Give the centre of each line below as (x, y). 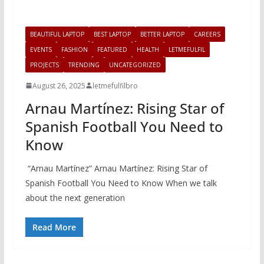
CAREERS (207, 34)
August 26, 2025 (59, 85)
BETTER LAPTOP (162, 34)
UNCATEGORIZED (135, 65)
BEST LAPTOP (112, 34)
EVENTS (41, 49)
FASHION (74, 49)
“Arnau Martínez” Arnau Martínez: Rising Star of (116, 168)
